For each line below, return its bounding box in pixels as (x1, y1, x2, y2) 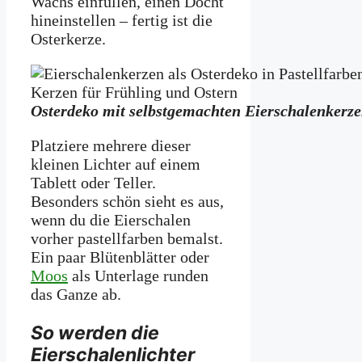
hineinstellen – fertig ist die (31, 11, 213, 30)
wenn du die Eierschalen (31, 211, 191, 229)
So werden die (31, 322, 159, 345)
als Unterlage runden (68, 267, 208, 285)
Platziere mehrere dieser (31, 137, 191, 155)
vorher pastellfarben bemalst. (31, 229, 223, 248)
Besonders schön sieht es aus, (31, 192, 224, 211)
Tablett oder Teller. (31, 174, 156, 192)
